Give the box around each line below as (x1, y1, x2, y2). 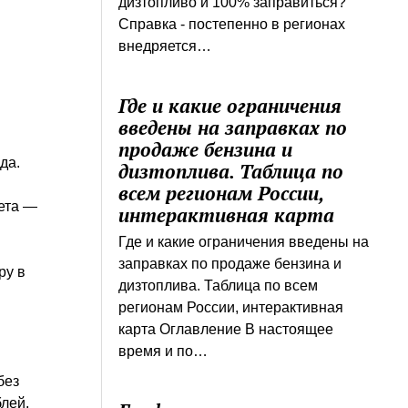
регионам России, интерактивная (118, 299, 344, 315)
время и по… (118, 342, 209, 359)
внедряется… (118, 37, 212, 54)
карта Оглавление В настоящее (118, 321, 334, 337)
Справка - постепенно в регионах (118, 15, 346, 32)
